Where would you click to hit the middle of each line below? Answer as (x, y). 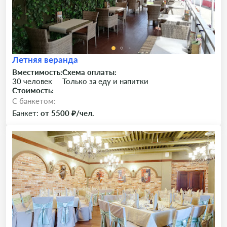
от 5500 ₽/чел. (67, 113)
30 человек (32, 81)
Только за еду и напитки (105, 81)
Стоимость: (33, 90)
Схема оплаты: (89, 72)
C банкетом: (34, 101)
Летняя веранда (45, 60)
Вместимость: (37, 72)
